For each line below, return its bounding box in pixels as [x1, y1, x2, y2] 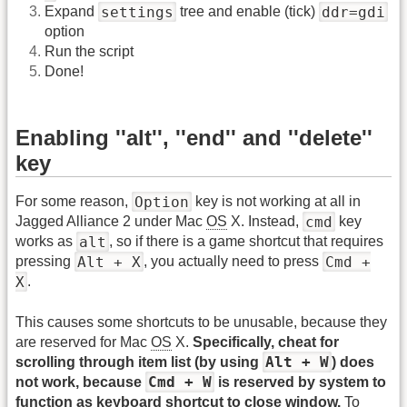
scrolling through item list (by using [15, 353, 263, 370]
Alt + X [77, 253, 141, 271]
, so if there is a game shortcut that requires [109, 233, 383, 250]
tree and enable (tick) [176, 4, 319, 20]
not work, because [15, 373, 145, 390]
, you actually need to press [144, 253, 323, 270]
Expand [45, 4, 98, 20]
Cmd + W [148, 372, 212, 391]
